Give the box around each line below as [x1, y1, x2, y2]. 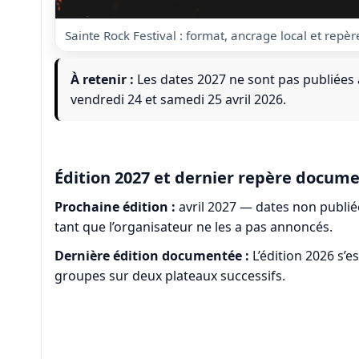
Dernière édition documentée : [54, 246, 249, 264]
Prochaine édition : [54, 197, 175, 216]
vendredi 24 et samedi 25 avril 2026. [70, 90, 286, 108]
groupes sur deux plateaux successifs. [54, 266, 285, 284]
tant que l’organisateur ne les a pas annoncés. [54, 217, 333, 236]
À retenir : [70, 70, 134, 88]
